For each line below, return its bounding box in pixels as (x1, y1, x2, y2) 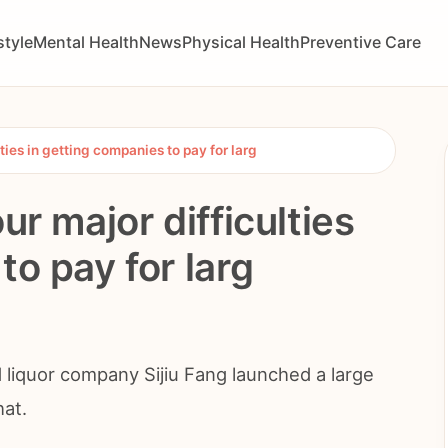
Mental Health (32, 32, 139, 53)
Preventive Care (299, 32, 421, 53)
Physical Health (181, 32, 300, 53)
